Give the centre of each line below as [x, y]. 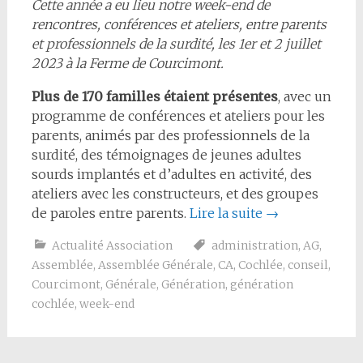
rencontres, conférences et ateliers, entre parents [179, 24]
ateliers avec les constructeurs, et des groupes [175, 194]
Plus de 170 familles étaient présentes [154, 96]
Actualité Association [112, 246]
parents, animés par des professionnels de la [170, 135]
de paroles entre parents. [110, 213]
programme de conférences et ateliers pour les [178, 116]
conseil [307, 265]
